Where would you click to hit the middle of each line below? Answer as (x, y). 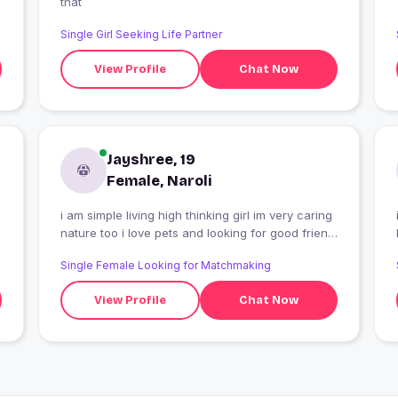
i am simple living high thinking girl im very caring (196, 215)
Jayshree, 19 (151, 160)
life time (82, 251)
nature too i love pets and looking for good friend (133, 233)
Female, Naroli (159, 181)
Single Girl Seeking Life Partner (141, 35)
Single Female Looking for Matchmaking (165, 266)
